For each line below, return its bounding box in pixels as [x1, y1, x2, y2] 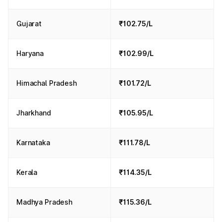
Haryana [16, 49, 44, 57]
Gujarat [16, 19, 42, 28]
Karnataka [16, 138, 50, 147]
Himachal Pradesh [16, 79, 77, 87]
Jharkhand [16, 109, 51, 117]
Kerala [16, 168, 38, 176]
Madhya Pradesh [16, 198, 73, 206]
